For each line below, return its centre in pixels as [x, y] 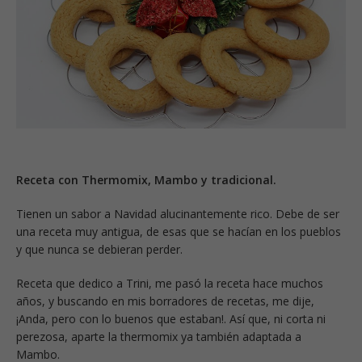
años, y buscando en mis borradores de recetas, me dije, [165, 301]
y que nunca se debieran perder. [99, 249]
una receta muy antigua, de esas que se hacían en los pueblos [179, 231]
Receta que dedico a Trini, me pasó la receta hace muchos [170, 283]
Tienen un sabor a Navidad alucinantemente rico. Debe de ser [178, 213]
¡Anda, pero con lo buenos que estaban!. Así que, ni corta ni [171, 318]
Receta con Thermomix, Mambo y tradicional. [146, 179]
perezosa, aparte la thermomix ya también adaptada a [159, 336]
